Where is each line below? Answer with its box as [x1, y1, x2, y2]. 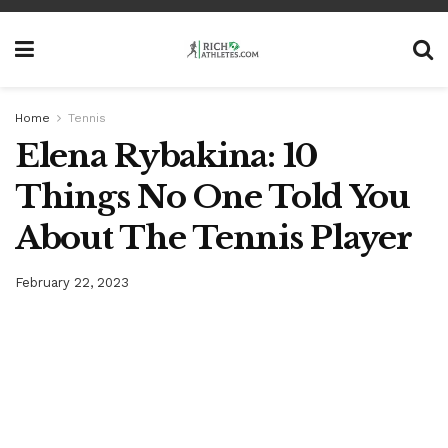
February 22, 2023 [15, 274, 129, 290]
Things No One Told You [15, 177, 410, 217]
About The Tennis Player [15, 218, 412, 258]
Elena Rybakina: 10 [15, 136, 318, 176]
